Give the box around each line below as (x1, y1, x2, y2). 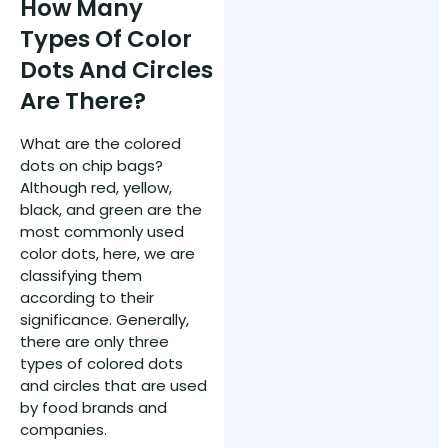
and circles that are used (20, 374, 207, 396)
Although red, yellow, (20, 176, 172, 198)
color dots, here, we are (20, 242, 195, 264)
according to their (20, 286, 154, 308)
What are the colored (20, 132, 181, 154)
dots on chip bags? (20, 154, 163, 176)
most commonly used (20, 220, 184, 242)
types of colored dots (20, 352, 183, 374)
